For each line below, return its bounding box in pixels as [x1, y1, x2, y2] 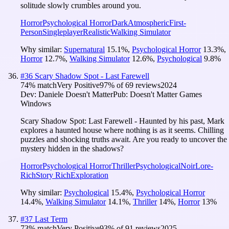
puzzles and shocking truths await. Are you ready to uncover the [20, 134, 227, 144]
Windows [20, 99, 51, 108]
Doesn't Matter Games [130, 89, 202, 99]
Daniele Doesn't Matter [38, 89, 113, 99]
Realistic [83, 27, 110, 36]
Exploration [71, 170, 108, 179]
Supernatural [64, 44, 105, 54]
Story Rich [36, 170, 71, 179]
